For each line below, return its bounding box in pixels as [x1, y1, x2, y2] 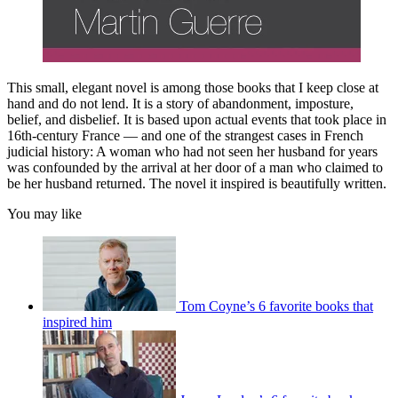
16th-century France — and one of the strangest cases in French [7, 128, 363, 144]
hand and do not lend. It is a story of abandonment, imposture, [7, 96, 354, 112]
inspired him [43, 314, 112, 330]
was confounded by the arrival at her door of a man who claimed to [7, 160, 383, 176]
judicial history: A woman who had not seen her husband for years [7, 144, 378, 160]
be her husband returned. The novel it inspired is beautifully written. [7, 176, 386, 192]
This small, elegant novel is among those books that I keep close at [7, 80, 378, 96]
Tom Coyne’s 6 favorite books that [179, 298, 373, 314]
